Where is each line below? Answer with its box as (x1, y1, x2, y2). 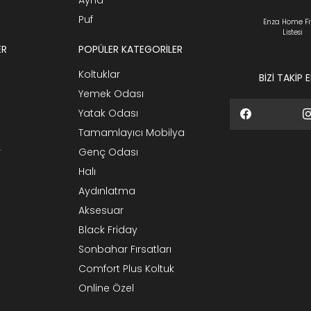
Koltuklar (78, 67, 121, 81)
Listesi (282, 26, 303, 37)
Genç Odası (78, 144, 139, 159)
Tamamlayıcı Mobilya (78, 125, 185, 140)
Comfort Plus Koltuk (78, 261, 175, 276)
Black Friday (78, 222, 138, 237)
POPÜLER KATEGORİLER (78, 42, 183, 56)
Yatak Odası (78, 106, 139, 120)
